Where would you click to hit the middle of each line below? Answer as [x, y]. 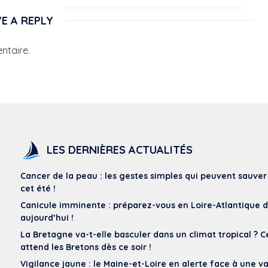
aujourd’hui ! [47, 218]
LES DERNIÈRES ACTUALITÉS [120, 150]
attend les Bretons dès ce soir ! [86, 247]
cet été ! [38, 189]
